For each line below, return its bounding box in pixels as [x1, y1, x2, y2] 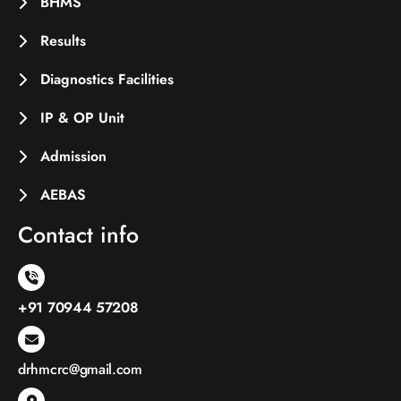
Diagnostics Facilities [40, 69, 174, 90]
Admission [40, 146, 107, 167]
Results [40, 30, 86, 52]
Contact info [18, 218, 139, 252]
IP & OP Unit [40, 107, 124, 129]
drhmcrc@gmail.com [18, 359, 142, 380]
